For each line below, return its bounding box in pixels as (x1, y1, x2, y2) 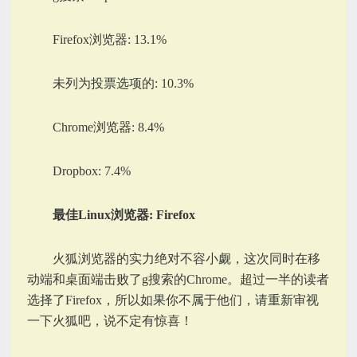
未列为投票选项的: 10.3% (53, 76, 194, 90)
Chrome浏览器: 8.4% (53, 120, 165, 134)
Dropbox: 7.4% (53, 163, 131, 178)
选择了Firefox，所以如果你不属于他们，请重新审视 (27, 292, 320, 307)
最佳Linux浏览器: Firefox (53, 207, 196, 222)
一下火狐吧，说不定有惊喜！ (27, 313, 194, 328)
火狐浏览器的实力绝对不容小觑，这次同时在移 (53, 251, 321, 265)
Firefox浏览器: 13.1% (53, 32, 167, 46)
